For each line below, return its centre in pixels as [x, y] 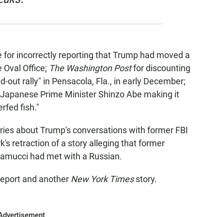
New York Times [102, 179]
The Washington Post [90, 68]
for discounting [161, 68]
